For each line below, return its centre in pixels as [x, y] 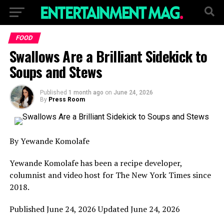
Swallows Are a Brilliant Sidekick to [108, 56]
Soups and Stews [56, 71]
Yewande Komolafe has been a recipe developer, [95, 163]
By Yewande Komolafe [49, 141]
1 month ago [86, 92]
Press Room [66, 99]
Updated [113, 209]
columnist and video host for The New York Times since [110, 175]
